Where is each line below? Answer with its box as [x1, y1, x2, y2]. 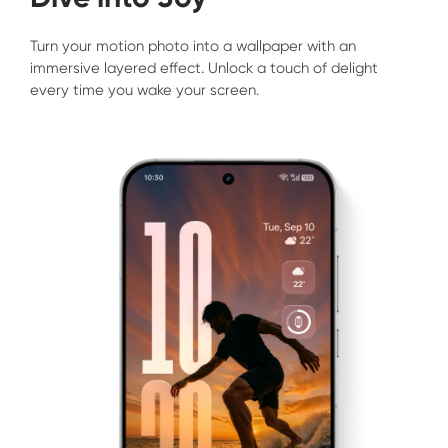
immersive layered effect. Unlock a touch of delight [29, 58, 378, 77]
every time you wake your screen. [29, 80, 259, 99]
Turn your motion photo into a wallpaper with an [29, 36, 356, 55]
